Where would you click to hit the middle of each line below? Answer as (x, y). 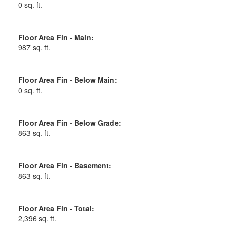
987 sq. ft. (34, 47)
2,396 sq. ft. (37, 218)
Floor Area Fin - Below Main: (67, 80)
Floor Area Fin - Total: (56, 208)
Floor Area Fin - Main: (56, 37)
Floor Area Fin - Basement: (65, 165)
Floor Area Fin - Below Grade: (69, 122)
